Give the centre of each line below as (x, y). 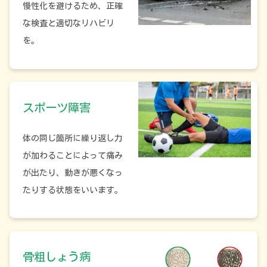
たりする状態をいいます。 (72, 190)
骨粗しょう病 (56, 257)
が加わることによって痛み (72, 155)
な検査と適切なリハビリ (68, 24)
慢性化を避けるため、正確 (72, 6)
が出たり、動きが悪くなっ (72, 173)
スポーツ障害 (56, 107)
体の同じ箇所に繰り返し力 (72, 138)
